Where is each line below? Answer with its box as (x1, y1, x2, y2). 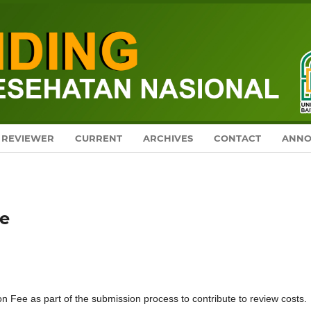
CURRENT (75, 132, 123, 144)
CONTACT (214, 132, 262, 144)
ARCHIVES (143, 132, 194, 144)
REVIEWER (1, 132, 55, 144)
